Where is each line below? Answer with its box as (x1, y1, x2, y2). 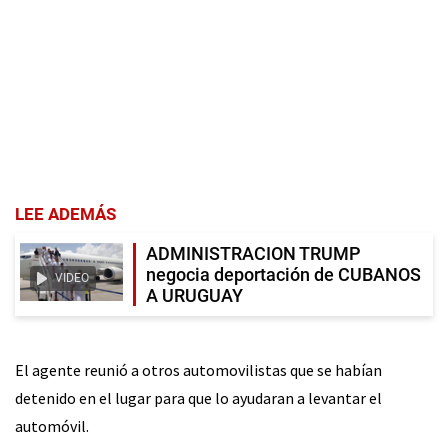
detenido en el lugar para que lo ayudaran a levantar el (15, 388, 382, 409)
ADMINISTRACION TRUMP (146, 243, 361, 265)
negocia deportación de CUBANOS (146, 264, 421, 286)
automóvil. (15, 416, 89, 437)
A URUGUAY (146, 285, 243, 307)
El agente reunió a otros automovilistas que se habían (15, 360, 382, 381)
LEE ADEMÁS (15, 204, 116, 225)
